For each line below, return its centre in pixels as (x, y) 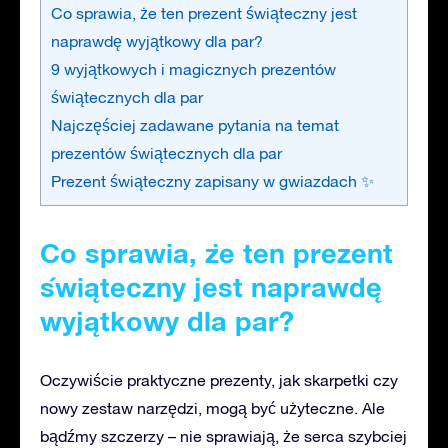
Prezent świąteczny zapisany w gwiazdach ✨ (212, 180)
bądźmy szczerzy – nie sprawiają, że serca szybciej (223, 435)
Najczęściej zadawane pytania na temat (195, 124)
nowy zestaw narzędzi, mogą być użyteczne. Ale (212, 407)
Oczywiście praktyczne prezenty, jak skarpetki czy (219, 379)
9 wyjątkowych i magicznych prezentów (193, 68)
